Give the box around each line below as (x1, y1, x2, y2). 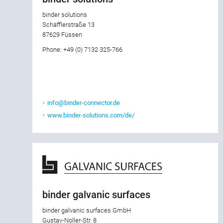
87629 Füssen (42, 31, 82, 39)
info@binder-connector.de (47, 99, 120, 107)
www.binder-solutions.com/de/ (47, 111, 134, 119)
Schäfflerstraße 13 (42, 21, 95, 29)
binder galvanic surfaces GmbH (42, 207, 131, 215)
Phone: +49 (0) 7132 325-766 (42, 46, 122, 54)
